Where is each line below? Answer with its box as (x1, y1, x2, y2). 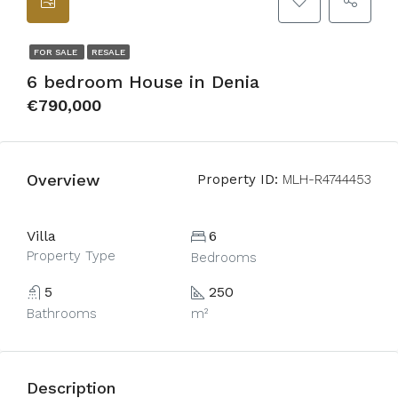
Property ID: (197, 171, 278, 187)
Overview (27, 170, 99, 189)
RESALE (92, 47, 125, 57)
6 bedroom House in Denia (27, 71, 259, 92)
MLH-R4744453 (278, 171, 371, 187)
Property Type (27, 248, 115, 264)
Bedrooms (190, 250, 257, 266)
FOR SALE (34, 47, 80, 57)
